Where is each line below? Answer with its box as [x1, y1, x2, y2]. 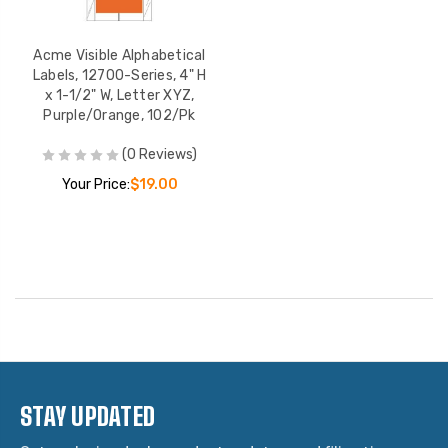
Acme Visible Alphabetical [33, 46, 206, 64]
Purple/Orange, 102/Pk [43, 106, 196, 124]
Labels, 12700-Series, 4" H [32, 66, 207, 84]
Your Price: [61, 175, 130, 193]
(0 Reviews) [122, 145, 197, 163]
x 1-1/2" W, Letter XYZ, [44, 86, 195, 104]
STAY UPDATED [20, 401, 155, 431]
